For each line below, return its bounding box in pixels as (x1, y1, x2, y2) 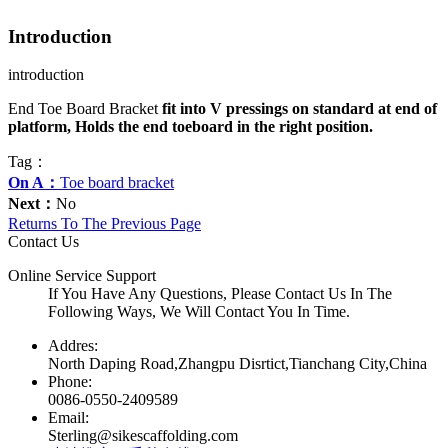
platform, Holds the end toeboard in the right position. (8, 118, 373, 136)
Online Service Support (8, 267, 156, 285)
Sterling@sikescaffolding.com (48, 427, 238, 445)
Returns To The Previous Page (8, 215, 201, 233)
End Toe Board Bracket (8, 100, 158, 118)
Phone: (48, 373, 92, 391)
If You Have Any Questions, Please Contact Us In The (48, 285, 392, 303)
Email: (48, 409, 89, 427)
